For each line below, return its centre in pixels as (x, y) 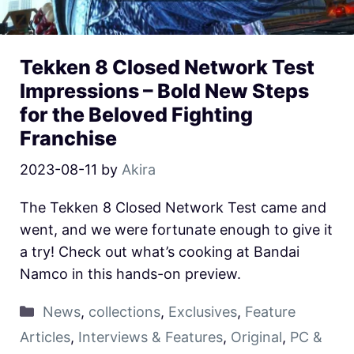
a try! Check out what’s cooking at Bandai (160, 251)
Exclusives (202, 311)
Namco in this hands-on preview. (130, 273)
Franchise (68, 138)
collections (124, 311)
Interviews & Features (151, 337)
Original (256, 337)
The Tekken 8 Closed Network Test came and (173, 207)
